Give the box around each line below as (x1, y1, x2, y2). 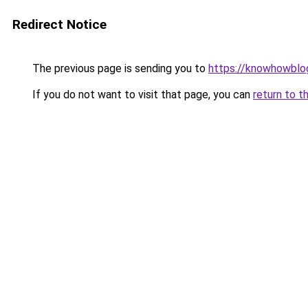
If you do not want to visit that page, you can (30, 88, 253, 101)
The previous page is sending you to (30, 62, 208, 75)
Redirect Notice (12, 16, 107, 32)
